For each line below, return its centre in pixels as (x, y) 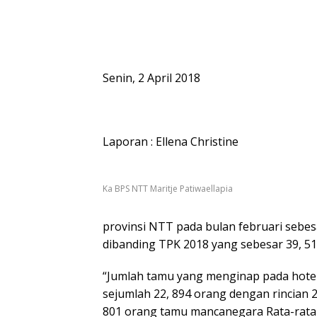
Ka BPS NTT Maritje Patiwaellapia (168, 188)
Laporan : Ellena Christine (171, 142)
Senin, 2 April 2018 (151, 78)
